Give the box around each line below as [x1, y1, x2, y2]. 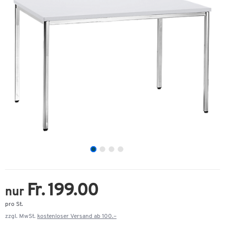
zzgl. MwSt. [5, 213, 37, 219]
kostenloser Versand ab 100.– [37, 213, 117, 219]
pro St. [5, 201, 23, 207]
